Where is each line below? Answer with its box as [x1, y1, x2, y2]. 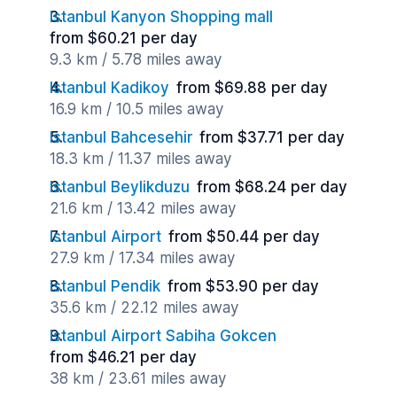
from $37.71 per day [199, 128, 345, 146]
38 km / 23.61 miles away [50, 370, 226, 387]
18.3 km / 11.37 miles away [50, 150, 231, 167]
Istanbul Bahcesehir [50, 128, 192, 146]
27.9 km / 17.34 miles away [50, 249, 235, 267]
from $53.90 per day [167, 277, 319, 295]
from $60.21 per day [50, 29, 198, 47]
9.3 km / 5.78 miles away [50, 51, 222, 68]
